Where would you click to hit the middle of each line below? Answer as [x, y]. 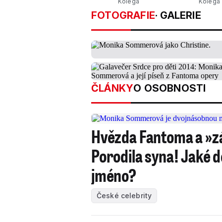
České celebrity [124, 195]
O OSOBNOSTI [170, 88]
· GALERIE [178, 15]
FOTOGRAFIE [123, 15]
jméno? [114, 175]
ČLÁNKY [112, 88]
